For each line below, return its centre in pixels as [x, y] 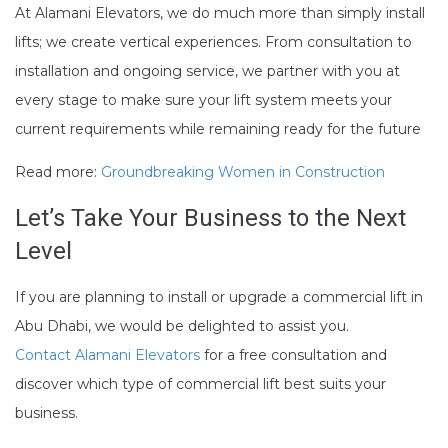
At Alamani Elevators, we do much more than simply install [220, 12]
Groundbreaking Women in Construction [243, 171]
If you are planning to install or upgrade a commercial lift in [219, 296]
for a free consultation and [293, 354]
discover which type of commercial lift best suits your [200, 383]
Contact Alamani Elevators [107, 354]
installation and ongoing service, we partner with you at [207, 70]
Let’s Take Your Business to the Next [210, 217]
